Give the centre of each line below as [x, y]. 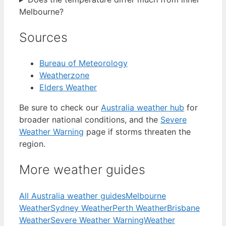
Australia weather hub [143, 108]
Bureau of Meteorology [83, 63]
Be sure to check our [60, 108]
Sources [43, 37]
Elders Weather [68, 88]
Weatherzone [64, 75]
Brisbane [183, 208]
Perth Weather [140, 208]
